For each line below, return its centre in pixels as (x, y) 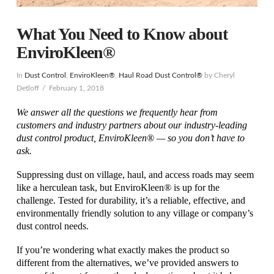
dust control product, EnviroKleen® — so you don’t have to (130, 138)
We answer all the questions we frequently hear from (117, 112)
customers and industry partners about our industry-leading (131, 125)
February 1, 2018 (76, 88)
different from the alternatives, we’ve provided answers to (127, 263)
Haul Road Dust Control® (160, 76)
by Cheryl (218, 76)
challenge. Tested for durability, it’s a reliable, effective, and (131, 200)
